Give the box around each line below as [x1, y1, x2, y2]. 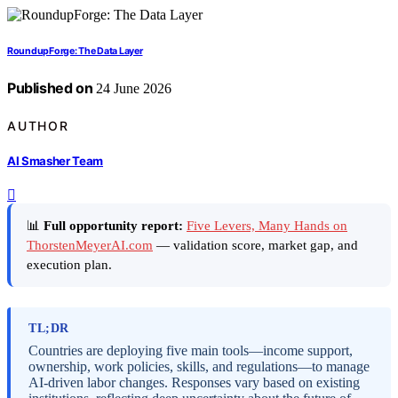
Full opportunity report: [44, 219, 183, 234]
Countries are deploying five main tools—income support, [28, 342, 353, 358]
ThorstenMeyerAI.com [27, 238, 153, 253]
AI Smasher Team [7, 153, 104, 168]
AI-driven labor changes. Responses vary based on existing [28, 374, 360, 390]
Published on [7, 79, 93, 98]
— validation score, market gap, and [153, 238, 358, 253]
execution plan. [27, 258, 112, 273]
